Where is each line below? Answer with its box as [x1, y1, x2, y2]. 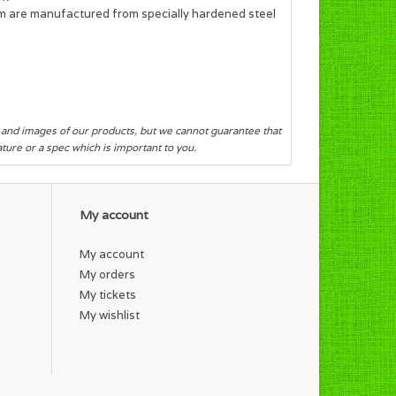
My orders [80, 266, 135, 282]
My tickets [80, 286, 136, 302]
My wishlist [80, 307, 140, 323]
